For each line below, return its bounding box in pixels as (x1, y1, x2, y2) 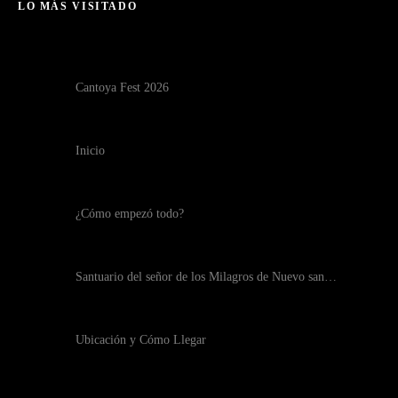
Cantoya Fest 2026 (76, 80, 169, 95)
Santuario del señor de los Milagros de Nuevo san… (76, 269, 337, 284)
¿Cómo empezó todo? (76, 206, 184, 221)
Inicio (76, 143, 105, 158)
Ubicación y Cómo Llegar (76, 332, 206, 347)
